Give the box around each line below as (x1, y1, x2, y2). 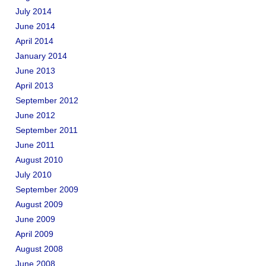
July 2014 (15, 6, 52, 16)
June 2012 (15, 110, 55, 120)
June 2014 (15, 21, 55, 31)
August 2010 (15, 154, 63, 164)
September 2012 (15, 95, 78, 105)
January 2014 (15, 50, 67, 61)
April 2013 (15, 80, 53, 90)
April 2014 (15, 36, 53, 46)
